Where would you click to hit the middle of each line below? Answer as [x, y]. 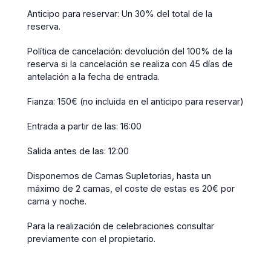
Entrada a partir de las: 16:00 [84, 126]
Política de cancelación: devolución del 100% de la [130, 51]
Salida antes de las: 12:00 [78, 151]
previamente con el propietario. [91, 238]
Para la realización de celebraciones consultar [121, 226]
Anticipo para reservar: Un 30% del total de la [120, 13]
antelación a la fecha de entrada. [95, 76]
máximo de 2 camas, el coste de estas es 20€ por [131, 188]
